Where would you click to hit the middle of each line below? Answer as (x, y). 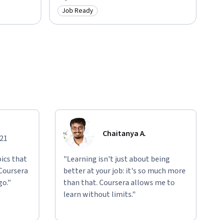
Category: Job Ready (95, 16)
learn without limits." (99, 194)
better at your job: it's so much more (124, 171)
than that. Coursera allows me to (119, 182)
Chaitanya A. (124, 133)
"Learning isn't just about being (117, 159)
